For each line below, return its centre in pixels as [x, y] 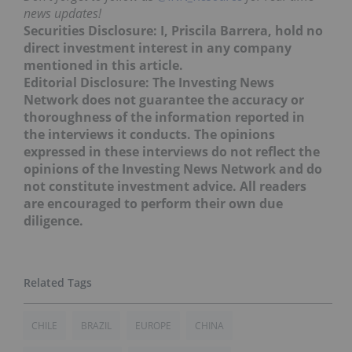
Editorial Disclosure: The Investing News [149, 83]
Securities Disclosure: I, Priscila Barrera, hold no [173, 31]
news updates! [62, 14]
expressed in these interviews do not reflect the [172, 152]
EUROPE [153, 326]
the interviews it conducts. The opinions [149, 135]
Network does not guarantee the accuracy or [164, 100]
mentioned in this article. [103, 66]
